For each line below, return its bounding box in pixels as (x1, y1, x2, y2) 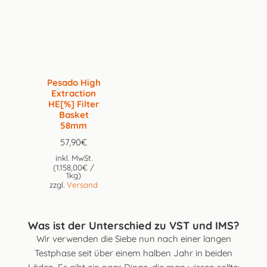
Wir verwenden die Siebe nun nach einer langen (36, 232, 231, 244)
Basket (58, 108, 89, 120)
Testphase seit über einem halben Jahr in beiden (35, 247, 232, 259)
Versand (67, 180, 98, 190)
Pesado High (46, 76, 101, 88)
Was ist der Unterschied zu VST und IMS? (28, 218, 239, 232)
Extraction (51, 87, 97, 99)
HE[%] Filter (48, 98, 100, 110)
